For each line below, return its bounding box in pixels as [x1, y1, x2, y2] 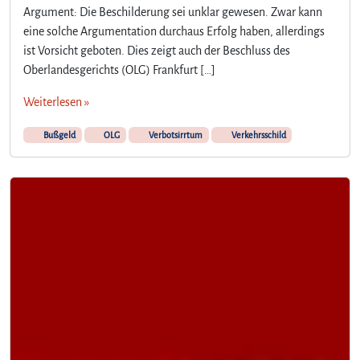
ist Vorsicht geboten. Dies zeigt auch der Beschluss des [23, 43, 290, 57]
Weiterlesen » [23, 95, 89, 108]
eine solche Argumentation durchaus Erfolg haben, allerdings [23, 24, 325, 38]
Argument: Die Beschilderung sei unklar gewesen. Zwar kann [23, 5, 322, 18]
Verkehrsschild [229, 129, 286, 140]
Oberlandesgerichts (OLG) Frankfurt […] [23, 63, 215, 76]
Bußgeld [41, 129, 76, 140]
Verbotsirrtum [146, 129, 202, 140]
